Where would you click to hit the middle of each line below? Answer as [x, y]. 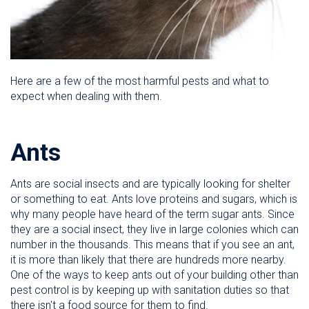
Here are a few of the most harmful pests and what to [140, 81]
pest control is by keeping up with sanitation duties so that [150, 290]
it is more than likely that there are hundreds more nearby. [148, 260]
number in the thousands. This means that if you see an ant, [152, 245]
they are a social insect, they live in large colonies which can [154, 230]
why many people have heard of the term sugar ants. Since [152, 215]
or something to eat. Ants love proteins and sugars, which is [154, 199]
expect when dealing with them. [86, 97]
